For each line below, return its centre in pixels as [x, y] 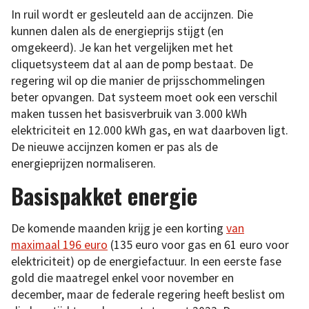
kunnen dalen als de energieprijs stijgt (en [117, 31]
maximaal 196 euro [59, 245]
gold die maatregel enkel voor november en [122, 278]
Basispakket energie [104, 195]
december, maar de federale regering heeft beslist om [148, 294]
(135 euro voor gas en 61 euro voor [198, 245]
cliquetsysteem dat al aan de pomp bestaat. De [132, 64]
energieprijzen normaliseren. [83, 164]
